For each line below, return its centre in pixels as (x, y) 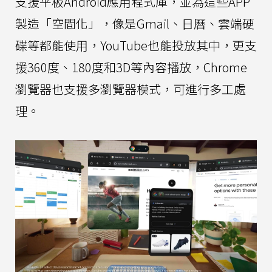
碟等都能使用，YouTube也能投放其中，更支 (136, 46)
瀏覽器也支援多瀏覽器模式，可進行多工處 (131, 89)
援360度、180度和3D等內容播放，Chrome (131, 67)
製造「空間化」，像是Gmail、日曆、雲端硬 (135, 24)
